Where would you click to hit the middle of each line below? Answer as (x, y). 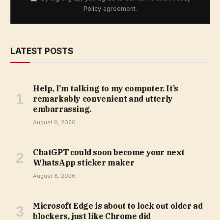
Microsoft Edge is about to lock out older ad (118, 206)
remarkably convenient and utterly (103, 98)
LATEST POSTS (42, 51)
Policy (92, 8)
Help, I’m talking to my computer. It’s (106, 88)
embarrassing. (62, 109)
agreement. (119, 8)
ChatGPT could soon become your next (109, 152)
